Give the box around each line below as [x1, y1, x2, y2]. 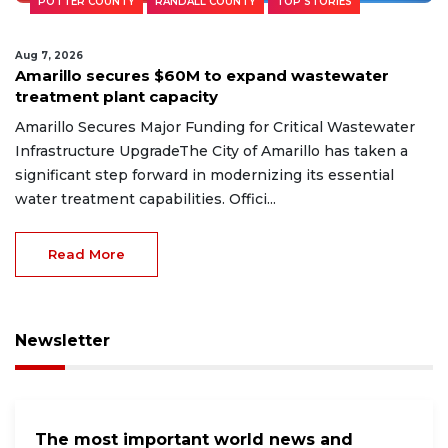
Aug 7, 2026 [15, 48, 83, 62]
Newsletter [15, 330, 110, 350]
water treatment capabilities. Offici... [15, 189, 276, 208]
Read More [48, 245, 125, 262]
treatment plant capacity [15, 86, 218, 106]
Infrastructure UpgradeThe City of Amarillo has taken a [15, 141, 408, 160]
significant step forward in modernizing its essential [15, 165, 394, 184]
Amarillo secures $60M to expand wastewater [15, 65, 389, 85]
